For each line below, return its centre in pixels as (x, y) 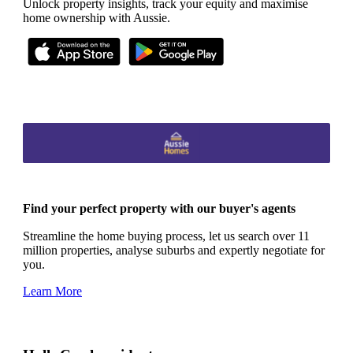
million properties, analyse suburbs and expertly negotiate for (174, 251)
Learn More (52, 292)
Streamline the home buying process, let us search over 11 (166, 236)
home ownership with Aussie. (97, 18)
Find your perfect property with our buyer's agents (159, 209)
